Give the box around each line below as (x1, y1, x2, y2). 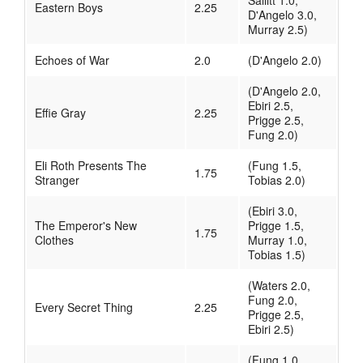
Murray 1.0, (248, 232, 307, 249)
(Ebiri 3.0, (248, 203, 297, 220)
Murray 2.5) (248, 21, 308, 38)
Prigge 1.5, (248, 217, 304, 234)
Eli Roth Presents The (35, 157, 147, 174)
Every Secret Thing (35, 299, 133, 316)
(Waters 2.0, (248, 277, 310, 294)
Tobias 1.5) (248, 246, 305, 263)
